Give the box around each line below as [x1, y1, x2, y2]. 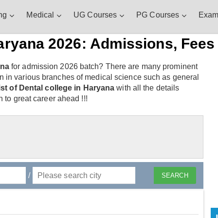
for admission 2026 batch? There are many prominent [9, 62, 198, 71]
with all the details [114, 84, 180, 92]
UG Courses [73, 11, 117, 19]
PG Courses [136, 11, 180, 19]
